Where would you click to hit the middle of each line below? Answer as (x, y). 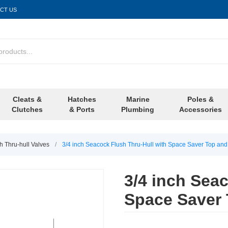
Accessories (201, 110)
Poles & (201, 99)
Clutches (27, 110)
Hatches (82, 99)
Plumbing (138, 110)
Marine (138, 99)
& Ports (82, 110)
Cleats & (27, 99)
